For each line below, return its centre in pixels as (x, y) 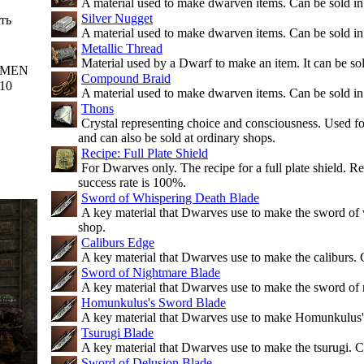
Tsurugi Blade (117, 333)
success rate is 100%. (132, 182)
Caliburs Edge (118, 243)
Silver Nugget (117, 18)
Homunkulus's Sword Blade (154, 303)
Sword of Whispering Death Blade (170, 198)
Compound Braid (126, 78)
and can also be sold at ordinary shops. (177, 138)
